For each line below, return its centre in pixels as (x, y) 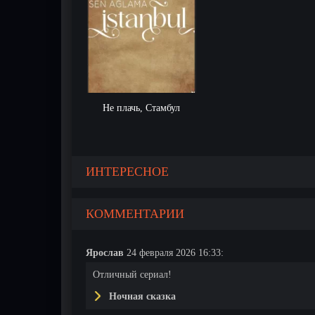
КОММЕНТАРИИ (135, 214)
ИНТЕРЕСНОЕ (127, 172)
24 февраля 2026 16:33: (174, 253)
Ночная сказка (141, 296)
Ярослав (105, 253)
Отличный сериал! (132, 275)
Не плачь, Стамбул (142, 108)
